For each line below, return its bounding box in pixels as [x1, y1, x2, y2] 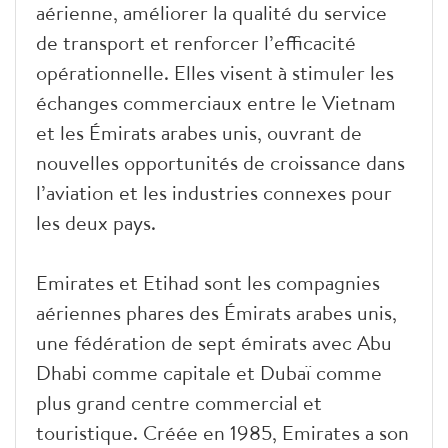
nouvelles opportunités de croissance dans [36, 148, 405, 176]
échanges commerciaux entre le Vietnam [36, 88, 396, 116]
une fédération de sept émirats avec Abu [36, 328, 392, 356]
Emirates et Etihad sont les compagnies [36, 268, 380, 296]
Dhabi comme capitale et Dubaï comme [36, 358, 382, 386]
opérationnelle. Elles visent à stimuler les [36, 58, 394, 86]
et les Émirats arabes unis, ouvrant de [36, 118, 362, 146]
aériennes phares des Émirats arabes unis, [36, 298, 397, 326]
